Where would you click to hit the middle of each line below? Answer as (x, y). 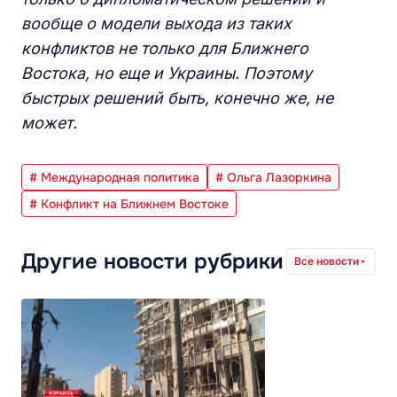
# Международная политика (114, 177)
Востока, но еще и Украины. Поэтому (167, 73)
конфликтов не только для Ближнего (165, 48)
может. (49, 122)
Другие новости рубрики (152, 261)
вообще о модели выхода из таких (156, 23)
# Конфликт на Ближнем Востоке (129, 203)
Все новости (327, 261)
